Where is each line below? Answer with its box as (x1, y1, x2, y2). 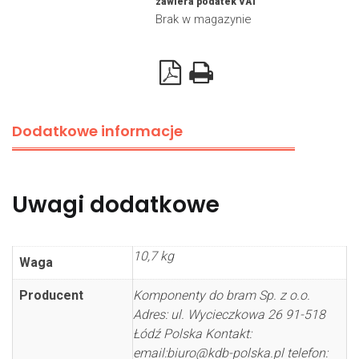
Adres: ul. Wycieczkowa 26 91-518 (133, 307, 325, 322)
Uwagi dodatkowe (12, 189, 220, 220)
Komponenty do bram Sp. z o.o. (133, 288, 310, 303)
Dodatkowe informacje (12, 121, 183, 141)
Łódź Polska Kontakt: (133, 326, 252, 341)
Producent (19, 288, 83, 303)
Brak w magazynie (155, 12, 252, 26)
